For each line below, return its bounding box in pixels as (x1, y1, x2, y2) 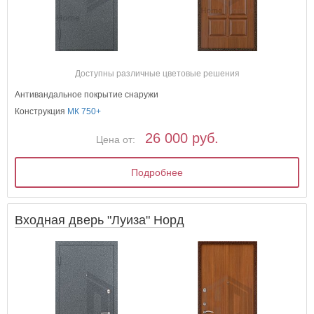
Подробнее (131, 166, 184, 178)
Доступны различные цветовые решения (74, 68, 240, 78)
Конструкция (15, 106, 68, 116)
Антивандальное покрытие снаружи (15, 89, 159, 100)
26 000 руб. (144, 130, 219, 146)
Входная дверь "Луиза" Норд (15, 213, 185, 228)
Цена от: (95, 133, 135, 145)
